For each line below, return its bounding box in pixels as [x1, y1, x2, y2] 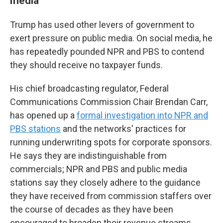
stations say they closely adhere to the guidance [10, 177, 201, 188]
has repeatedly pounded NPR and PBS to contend [10, 46, 204, 57]
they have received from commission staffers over [10, 191, 212, 201]
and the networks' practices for [61, 123, 186, 134]
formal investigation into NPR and [77, 110, 208, 120]
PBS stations [10, 123, 61, 134]
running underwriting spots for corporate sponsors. [10, 137, 212, 147]
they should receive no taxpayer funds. [10, 60, 163, 70]
